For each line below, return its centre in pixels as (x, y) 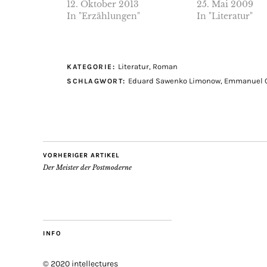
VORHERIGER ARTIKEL (81, 155)
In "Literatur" (224, 16)
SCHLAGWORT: (97, 81)
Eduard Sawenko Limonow (174, 80)
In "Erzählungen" (103, 16)
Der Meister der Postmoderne (87, 167)
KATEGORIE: (92, 66)
